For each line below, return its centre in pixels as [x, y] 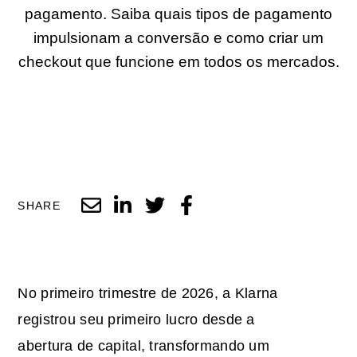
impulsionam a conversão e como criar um [178, 38]
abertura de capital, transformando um [144, 345]
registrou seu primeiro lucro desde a [136, 319]
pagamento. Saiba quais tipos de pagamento [178, 14]
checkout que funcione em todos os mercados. [178, 62]
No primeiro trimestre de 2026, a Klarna [148, 293]
